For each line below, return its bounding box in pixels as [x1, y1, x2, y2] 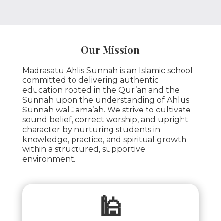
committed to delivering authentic [22, 75, 159, 85]
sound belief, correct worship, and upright [22, 114, 188, 124]
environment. [22, 154, 75, 164]
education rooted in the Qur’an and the [22, 85, 180, 95]
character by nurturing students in [22, 124, 160, 134]
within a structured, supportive [22, 144, 145, 154]
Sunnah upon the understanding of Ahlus [22, 95, 189, 105]
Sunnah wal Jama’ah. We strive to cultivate [22, 105, 191, 114]
